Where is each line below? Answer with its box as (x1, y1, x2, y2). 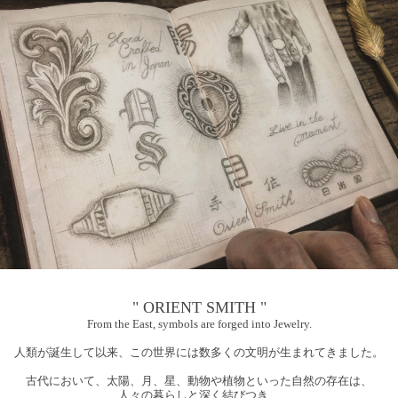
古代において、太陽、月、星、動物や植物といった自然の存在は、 (26, 373, 372, 387)
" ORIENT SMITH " (131, 298, 267, 316)
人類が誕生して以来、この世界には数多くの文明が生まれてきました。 (14, 345, 384, 359)
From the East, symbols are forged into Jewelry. (86, 316, 312, 330)
